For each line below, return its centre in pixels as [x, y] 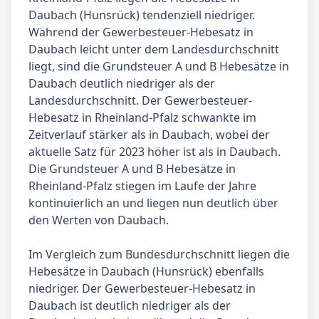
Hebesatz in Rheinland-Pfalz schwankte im [142, 117]
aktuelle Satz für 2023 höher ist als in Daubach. [155, 151]
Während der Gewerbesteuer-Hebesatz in [141, 32]
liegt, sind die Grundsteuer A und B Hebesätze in [159, 66]
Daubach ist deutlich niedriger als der [130, 305]
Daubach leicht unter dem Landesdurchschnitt [154, 49]
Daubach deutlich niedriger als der [122, 83]
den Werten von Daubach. [99, 220]
